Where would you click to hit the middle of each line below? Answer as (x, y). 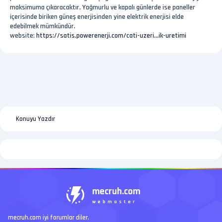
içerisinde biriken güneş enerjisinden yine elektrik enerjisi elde (97, 17)
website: (23, 36)
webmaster (114, 202)
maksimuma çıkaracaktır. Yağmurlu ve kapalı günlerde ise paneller (103, 7)
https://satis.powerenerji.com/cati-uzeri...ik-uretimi (111, 36)
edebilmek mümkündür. (43, 26)
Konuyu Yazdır (35, 119)
